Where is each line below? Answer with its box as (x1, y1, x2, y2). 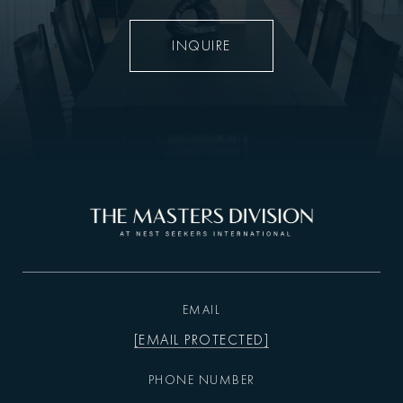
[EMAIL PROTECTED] (133, 332, 270, 349)
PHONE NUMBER (148, 372, 255, 389)
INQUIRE (172, 38, 231, 54)
